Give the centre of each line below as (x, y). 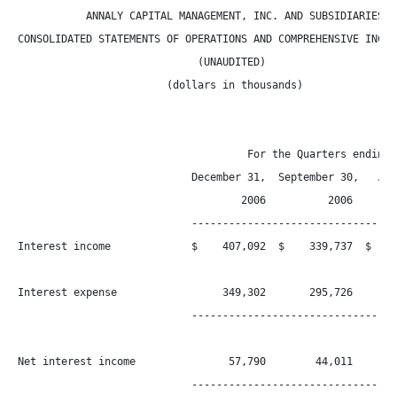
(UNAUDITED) (142, 62)
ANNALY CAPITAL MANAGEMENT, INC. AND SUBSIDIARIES (201, 16)
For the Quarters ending (204, 154)
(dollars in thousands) (160, 85)
